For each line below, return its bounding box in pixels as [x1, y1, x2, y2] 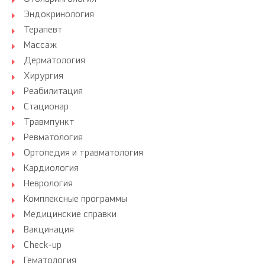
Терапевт [24, 26, 63, 35]
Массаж [24, 41, 57, 50]
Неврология [24, 180, 73, 189]
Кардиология [24, 164, 79, 173]
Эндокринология [24, 11, 94, 20]
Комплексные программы [24, 195, 127, 204]
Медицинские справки [24, 211, 117, 219]
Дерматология [24, 57, 85, 66]
